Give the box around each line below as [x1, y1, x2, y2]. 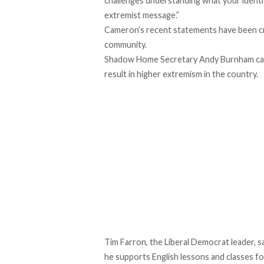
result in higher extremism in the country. [104, 68, 258, 79]
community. [104, 39, 147, 49]
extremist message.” [104, 9, 179, 20]
